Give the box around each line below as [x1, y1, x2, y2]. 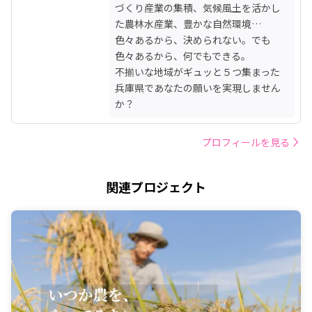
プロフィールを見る [202, 134, 290, 149]
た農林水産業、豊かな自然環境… [115, 16, 261, 31]
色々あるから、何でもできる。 [115, 48, 251, 63]
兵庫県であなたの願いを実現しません [115, 80, 281, 95]
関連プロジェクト [106, 177, 206, 196]
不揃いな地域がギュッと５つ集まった [115, 64, 280, 79]
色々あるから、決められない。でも [115, 32, 271, 47]
